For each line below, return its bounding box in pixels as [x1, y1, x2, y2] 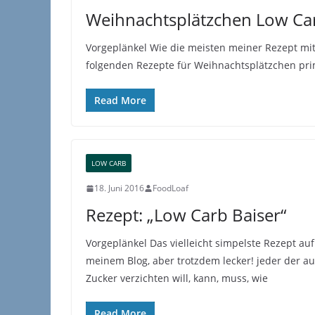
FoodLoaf [153, 182, 188, 194]
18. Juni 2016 [94, 182, 144, 194]
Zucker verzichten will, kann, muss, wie [86, 271, 268, 285]
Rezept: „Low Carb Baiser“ [86, 203, 286, 226]
